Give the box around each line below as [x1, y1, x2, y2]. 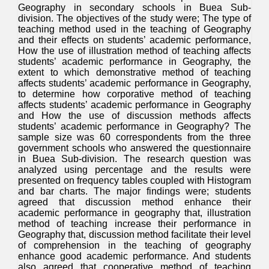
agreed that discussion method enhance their [18, 197, 251, 207]
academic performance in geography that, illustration [18, 208, 251, 218]
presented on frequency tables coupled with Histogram [18, 175, 251, 186]
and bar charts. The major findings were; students [18, 186, 251, 196]
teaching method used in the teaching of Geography [18, 24, 251, 34]
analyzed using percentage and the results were [18, 165, 251, 175]
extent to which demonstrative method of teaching [18, 67, 251, 77]
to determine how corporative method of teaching [18, 89, 251, 99]
